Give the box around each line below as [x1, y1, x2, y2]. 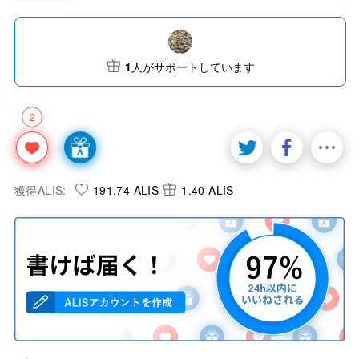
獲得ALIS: [14, 181, 67, 198]
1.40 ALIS [181, 181, 234, 198]
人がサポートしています [131, 58, 255, 75]
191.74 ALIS [92, 181, 159, 198]
